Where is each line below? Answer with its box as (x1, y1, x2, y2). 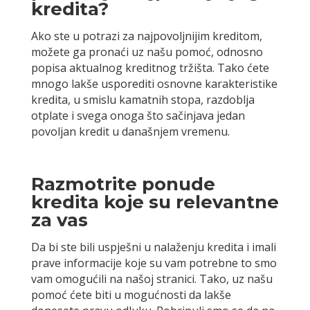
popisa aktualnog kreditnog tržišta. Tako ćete (30, 60, 269, 76)
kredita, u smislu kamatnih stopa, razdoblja (30, 92, 255, 108)
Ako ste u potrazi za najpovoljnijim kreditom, (30, 28, 262, 44)
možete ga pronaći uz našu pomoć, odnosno (30, 44, 263, 60)
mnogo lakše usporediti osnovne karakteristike (30, 76, 277, 92)
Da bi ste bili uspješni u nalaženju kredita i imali (30, 239, 276, 255)
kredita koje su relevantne (30, 191, 279, 214)
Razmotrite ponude (30, 173, 215, 196)
